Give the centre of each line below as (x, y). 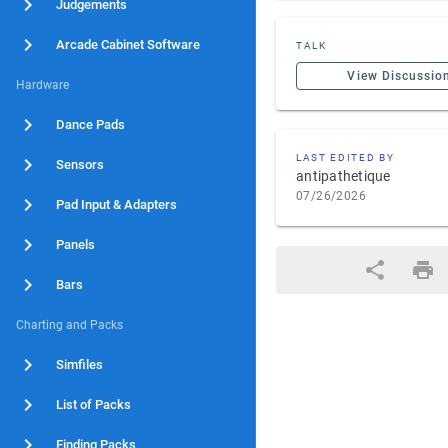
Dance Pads (90, 124)
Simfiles (79, 364)
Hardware (42, 85)
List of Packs (93, 404)
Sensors (80, 164)
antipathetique (343, 176)
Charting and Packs (69, 325)
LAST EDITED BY (345, 157)
